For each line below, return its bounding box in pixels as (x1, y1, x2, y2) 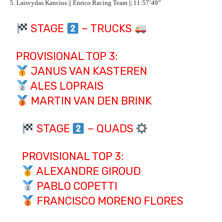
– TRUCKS (79, 22, 135, 36)
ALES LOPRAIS (28, 79, 104, 93)
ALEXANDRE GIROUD (34, 165, 141, 178)
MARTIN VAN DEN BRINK (28, 94, 152, 108)
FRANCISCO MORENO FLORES (34, 194, 183, 208)
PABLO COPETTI (34, 179, 117, 193)
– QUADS (84, 122, 136, 136)
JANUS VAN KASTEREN (28, 64, 148, 78)
